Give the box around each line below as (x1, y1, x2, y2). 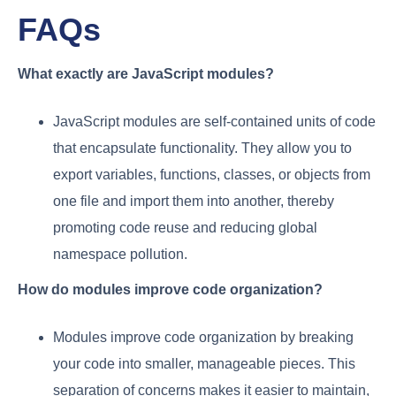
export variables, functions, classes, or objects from (53, 167, 370, 183)
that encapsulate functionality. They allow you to (53, 141, 352, 156)
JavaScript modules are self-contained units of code (53, 114, 376, 130)
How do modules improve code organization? (18, 282, 323, 298)
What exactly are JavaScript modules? (18, 66, 274, 82)
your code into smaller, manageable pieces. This (53, 356, 355, 372)
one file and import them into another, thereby (53, 194, 334, 209)
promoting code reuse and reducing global (53, 220, 317, 236)
